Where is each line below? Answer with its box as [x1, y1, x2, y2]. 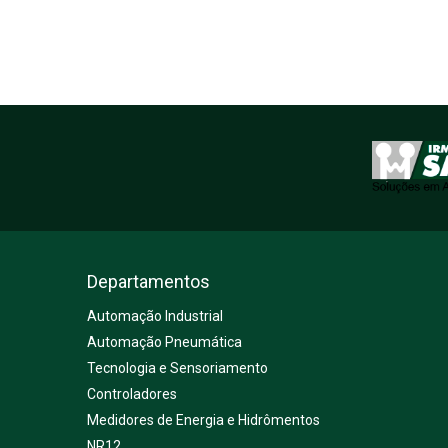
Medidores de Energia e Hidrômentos [87, 411, 320, 428]
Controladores [87, 385, 177, 402]
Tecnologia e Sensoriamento [87, 359, 268, 376]
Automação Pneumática [87, 333, 242, 350]
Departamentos [87, 270, 210, 292]
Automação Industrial [87, 307, 223, 324]
